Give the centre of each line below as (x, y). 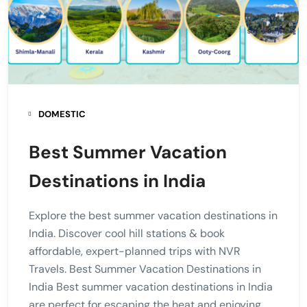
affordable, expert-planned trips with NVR (135, 251)
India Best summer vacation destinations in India (151, 286)
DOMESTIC (62, 114)
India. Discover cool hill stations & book (127, 233)
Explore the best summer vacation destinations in (153, 215)
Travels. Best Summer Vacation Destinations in (145, 269)
